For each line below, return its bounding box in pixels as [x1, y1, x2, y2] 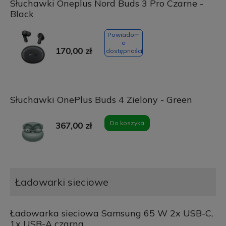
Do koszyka [109, 119, 144, 127]
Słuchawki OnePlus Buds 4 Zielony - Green [10, 93, 192, 105]
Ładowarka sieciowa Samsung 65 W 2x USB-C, [10, 207, 213, 219]
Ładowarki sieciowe [15, 175, 108, 188]
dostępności [105, 46, 142, 54]
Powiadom [107, 30, 140, 38]
